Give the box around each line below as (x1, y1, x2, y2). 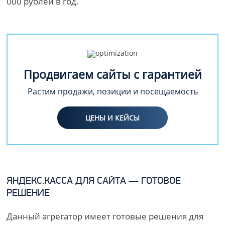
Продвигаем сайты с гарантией (23, 66, 202, 82)
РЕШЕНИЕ (7, 188, 53, 198)
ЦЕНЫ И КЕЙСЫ (85, 113, 140, 123)
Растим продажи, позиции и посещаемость (27, 86, 198, 97)
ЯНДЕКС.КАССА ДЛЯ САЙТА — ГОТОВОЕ (7, 176, 181, 186)
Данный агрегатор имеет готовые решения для (7, 210, 204, 222)
